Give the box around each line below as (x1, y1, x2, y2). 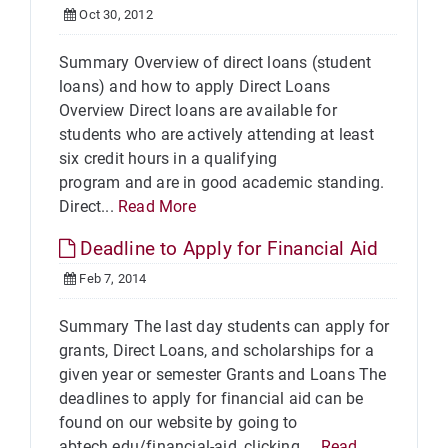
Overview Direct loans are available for (59, 101, 337, 120)
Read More (118, 197, 196, 216)
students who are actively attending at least (59, 125, 374, 144)
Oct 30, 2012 (76, 7, 153, 22)
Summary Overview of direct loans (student (59, 53, 372, 72)
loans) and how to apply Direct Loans (59, 77, 331, 96)
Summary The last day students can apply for (59, 317, 390, 336)
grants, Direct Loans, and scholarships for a (59, 341, 374, 360)
